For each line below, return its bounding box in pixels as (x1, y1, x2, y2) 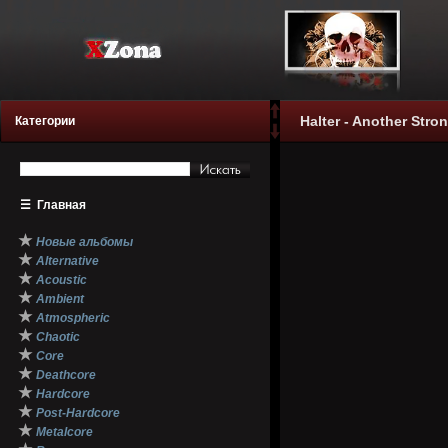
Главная (37, 198, 86, 212)
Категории (15, 114, 75, 128)
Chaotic (36, 330, 80, 344)
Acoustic (36, 273, 87, 287)
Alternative (36, 254, 99, 268)
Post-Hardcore (36, 406, 120, 420)
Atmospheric (36, 311, 110, 325)
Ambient (36, 292, 84, 306)
